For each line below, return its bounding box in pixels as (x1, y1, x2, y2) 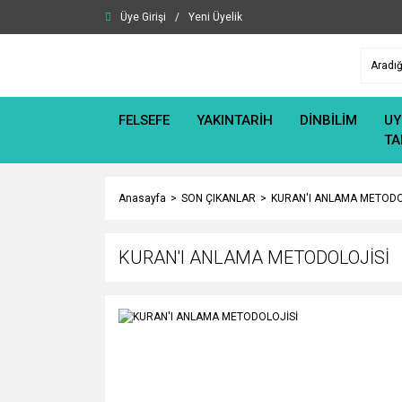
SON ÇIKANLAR (181, 192, 256, 205)
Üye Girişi (120, 11, 166, 23)
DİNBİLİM (300, 112, 357, 128)
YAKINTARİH (197, 112, 273, 128)
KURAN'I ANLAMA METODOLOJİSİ (118, 247, 389, 268)
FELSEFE (118, 112, 170, 128)
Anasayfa (118, 192, 166, 205)
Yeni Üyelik (188, 11, 242, 23)
